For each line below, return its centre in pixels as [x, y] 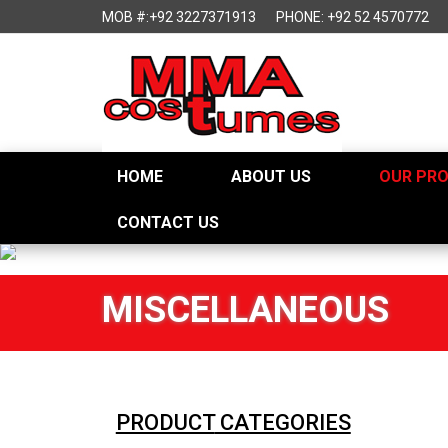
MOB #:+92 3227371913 [179, 17]
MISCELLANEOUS [245, 310]
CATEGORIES [282, 422]
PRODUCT [165, 422]
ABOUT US [271, 176]
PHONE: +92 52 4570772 [352, 17]
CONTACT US [168, 222]
